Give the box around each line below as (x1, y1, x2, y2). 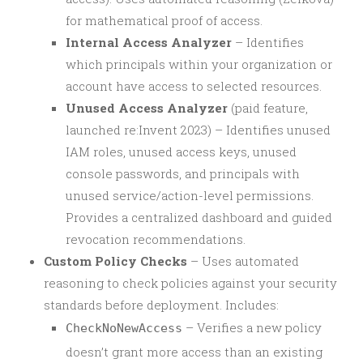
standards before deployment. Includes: (44, 296, 279, 313)
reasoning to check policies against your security (44, 274, 337, 291)
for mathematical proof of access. (66, 11, 263, 28)
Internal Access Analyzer (66, 33, 232, 50)
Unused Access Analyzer (66, 99, 228, 116)
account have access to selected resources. (66, 77, 322, 94)
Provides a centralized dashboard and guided (66, 208, 332, 225)
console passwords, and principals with (66, 164, 300, 181)
